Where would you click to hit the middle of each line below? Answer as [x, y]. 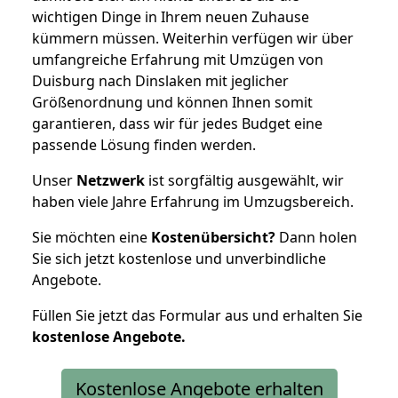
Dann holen [316, 237]
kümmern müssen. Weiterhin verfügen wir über [193, 38]
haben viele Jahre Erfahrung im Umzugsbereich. [193, 201]
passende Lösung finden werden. [144, 144]
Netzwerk [111, 180]
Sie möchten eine [92, 237]
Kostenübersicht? [213, 237]
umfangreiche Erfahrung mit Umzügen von [178, 59]
